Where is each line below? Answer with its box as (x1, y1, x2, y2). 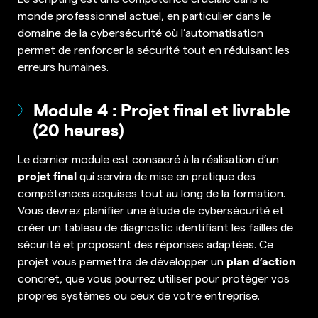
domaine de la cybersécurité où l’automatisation (18, 24, 263, 39)
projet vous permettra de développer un (18, 253, 226, 268)
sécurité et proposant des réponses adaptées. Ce (18, 236, 273, 251)
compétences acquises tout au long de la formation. (18, 185, 285, 199)
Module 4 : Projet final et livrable (33, 97, 291, 121)
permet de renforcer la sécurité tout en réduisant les (18, 41, 290, 56)
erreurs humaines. (18, 58, 109, 73)
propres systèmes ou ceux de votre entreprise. (18, 287, 260, 302)
